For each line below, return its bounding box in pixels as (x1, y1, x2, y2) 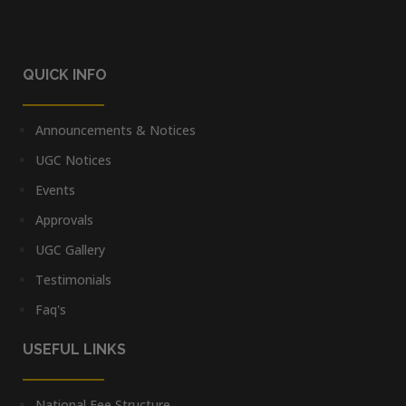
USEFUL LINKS (23, 340, 126, 358)
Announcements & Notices (35, 121, 196, 139)
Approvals (35, 210, 93, 228)
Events (35, 180, 75, 198)
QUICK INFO (23, 65, 107, 83)
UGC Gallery (35, 240, 105, 258)
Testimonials (35, 270, 111, 288)
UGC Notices (35, 150, 111, 169)
